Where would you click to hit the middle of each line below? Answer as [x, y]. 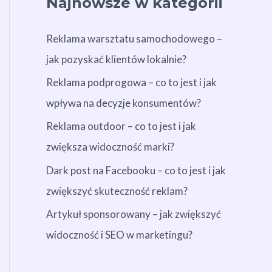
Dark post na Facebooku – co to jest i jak [136, 170]
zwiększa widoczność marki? [110, 147]
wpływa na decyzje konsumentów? [124, 103]
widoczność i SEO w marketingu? [119, 234]
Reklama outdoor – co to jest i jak [121, 126]
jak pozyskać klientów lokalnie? [116, 59]
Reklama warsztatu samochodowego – [134, 38]
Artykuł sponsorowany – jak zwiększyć [134, 214]
